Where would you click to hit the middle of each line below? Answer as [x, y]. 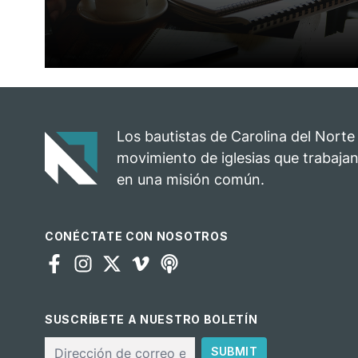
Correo [66, 343]
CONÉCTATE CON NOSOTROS [137, 236]
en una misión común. [191, 179]
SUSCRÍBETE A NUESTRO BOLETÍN [151, 319]
